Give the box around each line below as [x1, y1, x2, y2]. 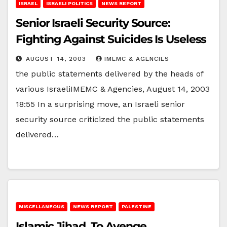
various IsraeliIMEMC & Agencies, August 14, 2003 [16, 84, 210, 94]
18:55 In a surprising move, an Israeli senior [16, 99, 185, 109]
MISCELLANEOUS [19, 203, 64, 209]
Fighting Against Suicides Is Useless [16, 32, 207, 46]
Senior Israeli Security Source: [16, 16, 170, 30]
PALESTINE [122, 203, 152, 209]
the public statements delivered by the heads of [16, 68, 203, 79]
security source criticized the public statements [16, 114, 204, 124]
